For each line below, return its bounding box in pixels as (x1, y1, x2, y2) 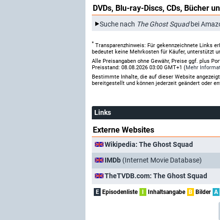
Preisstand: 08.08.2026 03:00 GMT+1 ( (92, 64, 186, 71)
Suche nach (100, 20, 137, 28)
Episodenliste (101, 188, 137, 195)
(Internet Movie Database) (121, 156, 202, 164)
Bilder (194, 188, 211, 195)
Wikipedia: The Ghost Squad (105, 140, 193, 148)
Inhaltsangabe (146, 188, 185, 195)
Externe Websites (93, 125, 154, 135)
